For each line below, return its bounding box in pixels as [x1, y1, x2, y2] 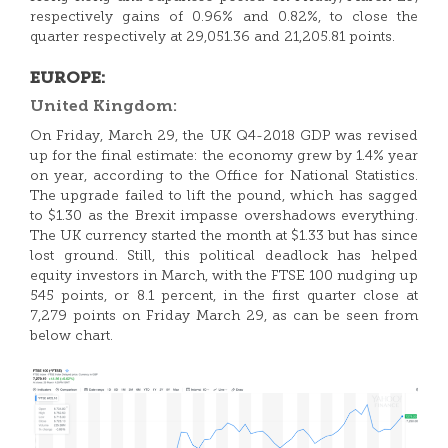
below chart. [30, 329, 113, 344]
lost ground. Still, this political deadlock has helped [30, 249, 418, 264]
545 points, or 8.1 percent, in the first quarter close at [30, 289, 418, 304]
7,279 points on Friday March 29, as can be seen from [30, 309, 418, 324]
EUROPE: [30, 71, 105, 87]
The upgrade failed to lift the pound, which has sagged [30, 189, 418, 204]
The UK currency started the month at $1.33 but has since [30, 229, 418, 244]
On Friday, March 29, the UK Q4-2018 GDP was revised [30, 129, 418, 144]
